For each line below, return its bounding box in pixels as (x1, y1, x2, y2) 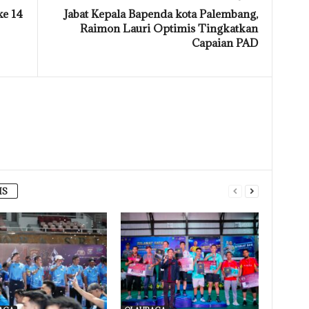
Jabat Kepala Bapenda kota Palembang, (63, 7, 258, 21)
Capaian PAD (191, 36, 258, 50)
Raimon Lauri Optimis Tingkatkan (79, 21, 258, 35)
